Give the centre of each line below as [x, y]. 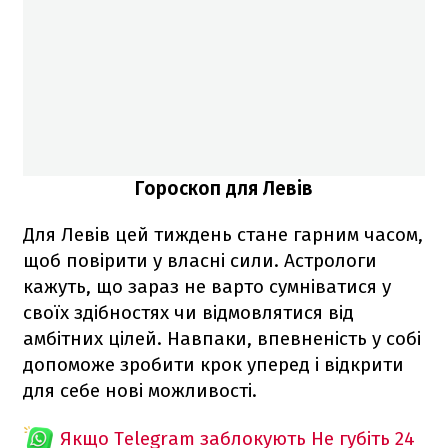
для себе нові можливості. [140, 391]
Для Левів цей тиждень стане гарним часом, [223, 235]
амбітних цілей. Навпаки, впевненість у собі [222, 339]
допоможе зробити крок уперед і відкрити [213, 365]
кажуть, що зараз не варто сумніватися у [207, 287]
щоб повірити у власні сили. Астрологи [200, 261]
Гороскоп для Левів [224, 189]
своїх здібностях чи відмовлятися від [188, 313]
